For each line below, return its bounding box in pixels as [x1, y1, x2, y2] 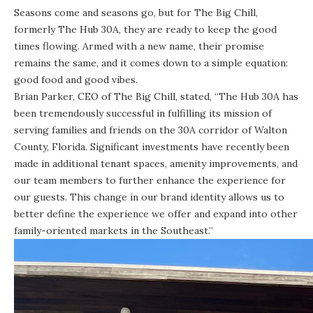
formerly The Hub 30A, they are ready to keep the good [14, 22, 277, 36]
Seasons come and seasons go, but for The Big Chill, [14, 6, 258, 19]
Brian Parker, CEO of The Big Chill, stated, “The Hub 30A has [14, 89, 298, 103]
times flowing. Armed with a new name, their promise [14, 39, 264, 52]
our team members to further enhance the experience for [14, 173, 286, 187]
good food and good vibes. [14, 73, 138, 86]
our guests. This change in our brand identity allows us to [14, 190, 284, 203]
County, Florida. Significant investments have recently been [14, 140, 289, 153]
